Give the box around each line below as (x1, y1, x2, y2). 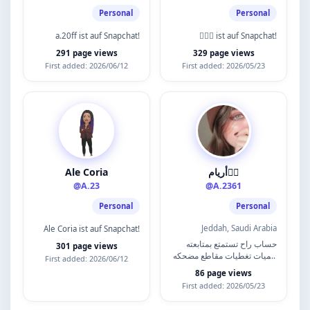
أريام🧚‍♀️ (228, 165, 239, 179)
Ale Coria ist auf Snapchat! (44, 224, 140, 234)
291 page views (55, 48, 118, 58)
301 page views (55, 241, 118, 251)
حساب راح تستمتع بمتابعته (186, 239, 277, 249)
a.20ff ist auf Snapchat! (55, 30, 140, 41)
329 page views (192, 48, 255, 58)
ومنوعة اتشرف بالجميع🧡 (268, 262, 277, 273)
